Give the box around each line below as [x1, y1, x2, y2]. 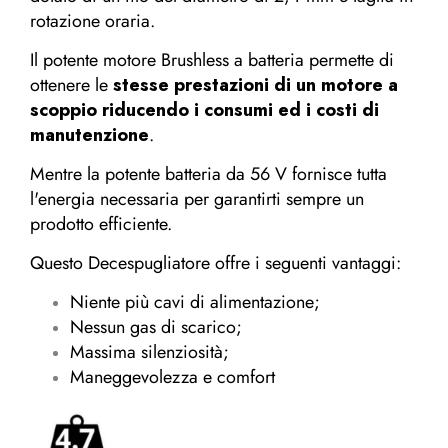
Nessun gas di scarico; [70, 314, 242, 341]
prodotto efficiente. [30, 211, 172, 238]
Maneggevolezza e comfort [70, 364, 275, 391]
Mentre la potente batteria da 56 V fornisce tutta [30, 161, 387, 188]
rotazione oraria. [30, 8, 160, 35]
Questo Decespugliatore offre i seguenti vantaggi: [30, 250, 401, 277]
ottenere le [30, 72, 113, 99]
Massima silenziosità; [70, 339, 229, 366]
